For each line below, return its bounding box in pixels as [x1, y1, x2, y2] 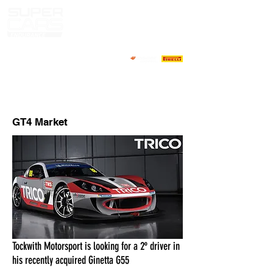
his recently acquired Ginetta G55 [12, 253, 129, 267]
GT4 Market [12, 116, 68, 128]
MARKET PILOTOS [12, 80, 82, 91]
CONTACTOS [12, 99, 58, 110]
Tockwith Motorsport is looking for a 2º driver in [12, 239, 180, 253]
